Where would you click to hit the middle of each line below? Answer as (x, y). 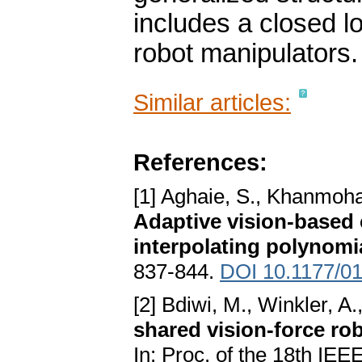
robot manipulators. (246, 54)
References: (200, 162)
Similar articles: (212, 103)
